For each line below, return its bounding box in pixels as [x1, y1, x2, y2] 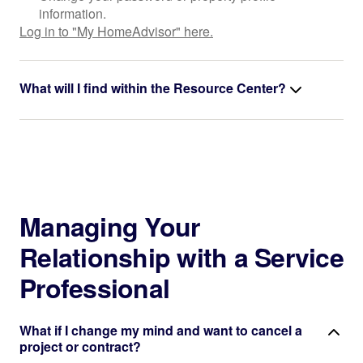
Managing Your [19, 207, 200, 245]
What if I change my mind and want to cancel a [19, 321, 302, 340]
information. [39, 4, 106, 23]
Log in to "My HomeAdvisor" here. [19, 22, 213, 41]
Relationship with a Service [19, 238, 344, 275]
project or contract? [19, 337, 141, 356]
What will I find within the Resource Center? [19, 79, 286, 97]
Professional [19, 269, 169, 306]
